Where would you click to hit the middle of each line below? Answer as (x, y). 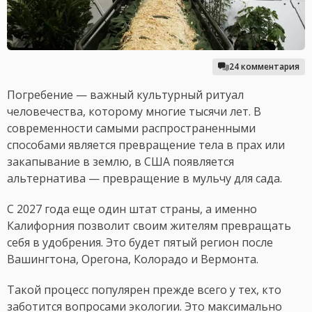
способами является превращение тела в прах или (146, 145)
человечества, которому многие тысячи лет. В (134, 112)
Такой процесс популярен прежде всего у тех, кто (144, 290)
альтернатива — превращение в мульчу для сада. (145, 179)
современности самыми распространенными (131, 128)
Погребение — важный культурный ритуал (125, 95)
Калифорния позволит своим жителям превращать (149, 226)
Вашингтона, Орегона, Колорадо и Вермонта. (133, 259)
